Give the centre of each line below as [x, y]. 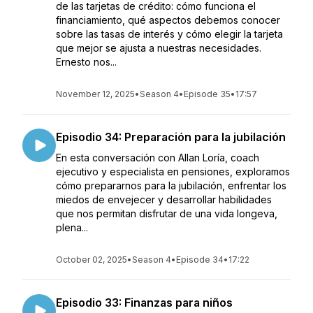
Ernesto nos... [86, 62]
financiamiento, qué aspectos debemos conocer [168, 20]
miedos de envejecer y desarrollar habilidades [164, 199]
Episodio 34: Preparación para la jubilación [171, 137]
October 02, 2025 [92, 260]
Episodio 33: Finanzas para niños [144, 303]
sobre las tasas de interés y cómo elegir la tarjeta [169, 34]
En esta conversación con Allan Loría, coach [158, 158]
